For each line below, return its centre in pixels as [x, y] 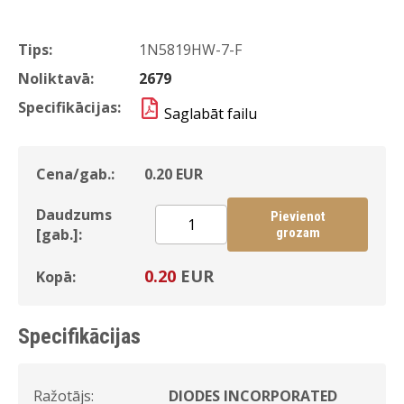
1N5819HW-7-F [190, 50]
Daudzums [74, 215]
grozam [298, 233]
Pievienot [298, 216]
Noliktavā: [56, 78]
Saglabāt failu [211, 114]
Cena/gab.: [75, 174]
